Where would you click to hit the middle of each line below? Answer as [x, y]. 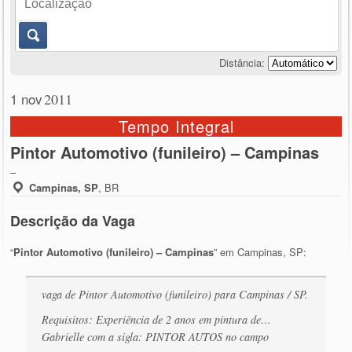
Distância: [242, 62]
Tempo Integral [176, 126]
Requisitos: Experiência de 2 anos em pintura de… [157, 319]
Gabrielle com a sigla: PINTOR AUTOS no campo [156, 336]
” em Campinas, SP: [260, 251]
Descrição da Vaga [73, 220]
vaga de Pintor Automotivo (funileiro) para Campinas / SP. [175, 294]
